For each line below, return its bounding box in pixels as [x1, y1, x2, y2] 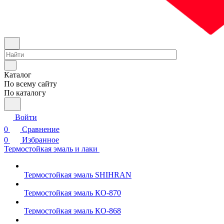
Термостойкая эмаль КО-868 [24, 206, 121, 215]
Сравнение [22, 125, 59, 133]
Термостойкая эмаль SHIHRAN [24, 170, 131, 179]
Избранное [22, 135, 59, 144]
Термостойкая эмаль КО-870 [24, 188, 121, 197]
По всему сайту [4, 79, 57, 88]
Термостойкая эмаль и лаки [4, 144, 99, 153]
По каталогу [4, 88, 46, 97]
